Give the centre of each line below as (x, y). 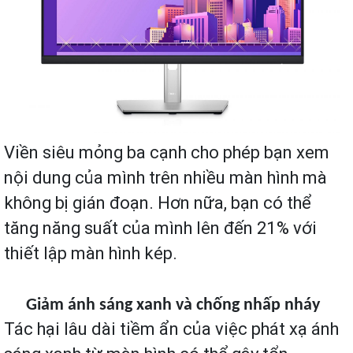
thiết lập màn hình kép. (93, 253)
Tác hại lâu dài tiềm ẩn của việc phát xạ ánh (171, 329)
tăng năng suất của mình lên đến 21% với (160, 228)
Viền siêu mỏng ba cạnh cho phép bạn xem (167, 152)
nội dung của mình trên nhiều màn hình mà (165, 177)
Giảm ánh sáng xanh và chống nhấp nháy (173, 305)
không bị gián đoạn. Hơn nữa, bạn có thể (158, 203)
